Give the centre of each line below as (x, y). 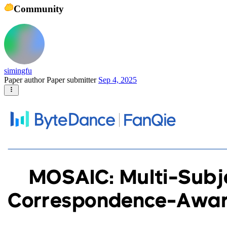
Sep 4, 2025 (118, 80)
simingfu (18, 71)
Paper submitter (72, 80)
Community (39, 9)
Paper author (25, 80)
